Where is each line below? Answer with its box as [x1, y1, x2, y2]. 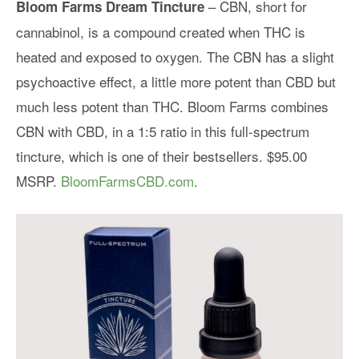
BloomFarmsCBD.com [61, 171, 194, 192]
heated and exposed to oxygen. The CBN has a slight [16, 46, 334, 67]
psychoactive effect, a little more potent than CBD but [16, 71, 336, 92]
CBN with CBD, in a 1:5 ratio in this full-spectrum [16, 121, 309, 142]
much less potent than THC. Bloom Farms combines [16, 96, 329, 117]
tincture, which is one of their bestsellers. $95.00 [16, 146, 307, 167]
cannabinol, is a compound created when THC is [16, 22, 305, 42]
